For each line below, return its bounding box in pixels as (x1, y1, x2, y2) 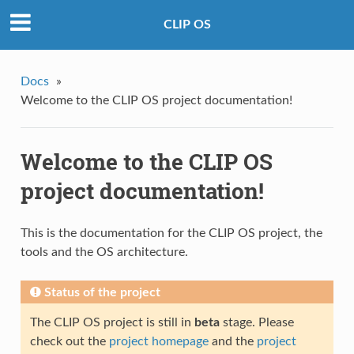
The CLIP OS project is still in (29, 316, 194, 330)
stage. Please (219, 316, 294, 330)
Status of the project (43, 286, 160, 299)
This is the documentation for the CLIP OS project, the (20, 227, 322, 240)
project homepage (108, 335, 209, 348)
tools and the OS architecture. (20, 246, 188, 259)
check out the (29, 335, 109, 348)
